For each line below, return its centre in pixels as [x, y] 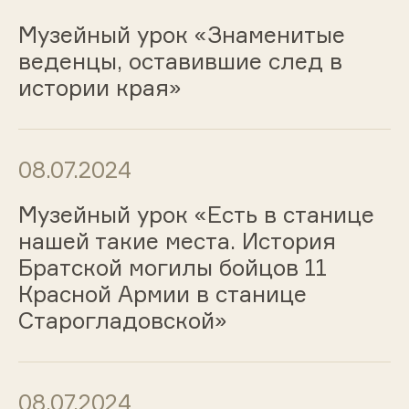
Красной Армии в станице [162, 294]
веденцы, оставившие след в [180, 62]
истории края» [100, 88]
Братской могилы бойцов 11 [172, 267]
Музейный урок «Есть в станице [196, 214]
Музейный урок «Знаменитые [181, 35]
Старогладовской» [122, 320]
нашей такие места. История [177, 241]
